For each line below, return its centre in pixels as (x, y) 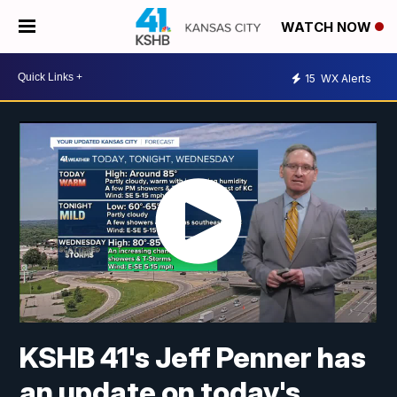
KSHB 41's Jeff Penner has (193, 358)
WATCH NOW (328, 27)
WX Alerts (345, 78)
